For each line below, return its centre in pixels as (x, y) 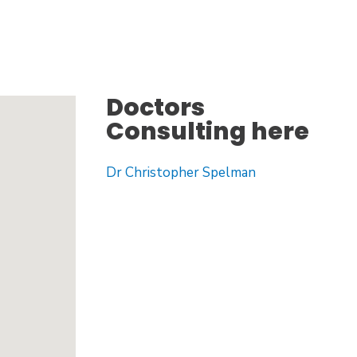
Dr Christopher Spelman (180, 172)
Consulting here (207, 131)
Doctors (155, 107)
